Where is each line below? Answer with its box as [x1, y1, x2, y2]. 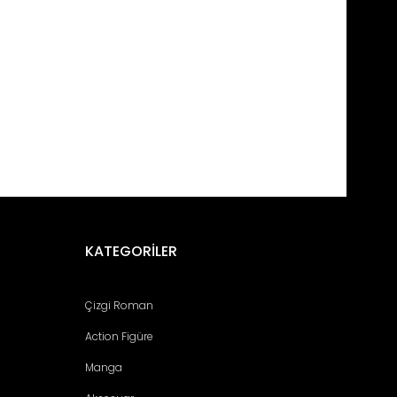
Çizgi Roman [84, 297, 153, 313]
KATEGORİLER [84, 240, 177, 261]
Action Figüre [84, 328, 153, 344]
